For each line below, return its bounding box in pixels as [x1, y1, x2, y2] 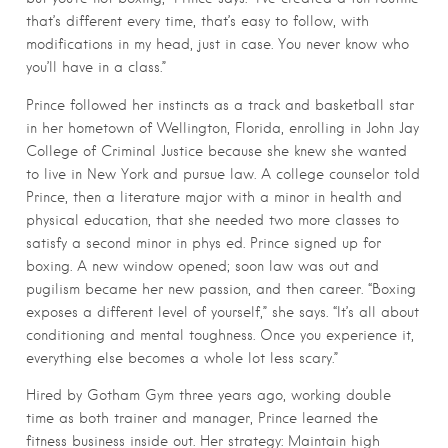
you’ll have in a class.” [26, 58, 166, 75]
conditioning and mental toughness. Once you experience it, [26, 326, 414, 343]
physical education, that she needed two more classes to [26, 211, 399, 228]
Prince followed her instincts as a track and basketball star [26, 96, 414, 113]
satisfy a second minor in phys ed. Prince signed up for [26, 234, 381, 251]
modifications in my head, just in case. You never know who [26, 35, 409, 52]
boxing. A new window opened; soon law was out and [26, 257, 379, 274]
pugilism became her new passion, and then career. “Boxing [26, 280, 416, 297]
